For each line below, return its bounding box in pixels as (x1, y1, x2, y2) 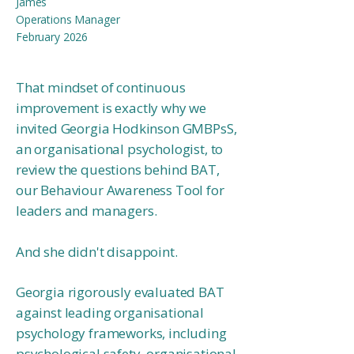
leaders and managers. (16, 201, 157, 220)
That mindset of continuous (16, 78, 186, 96)
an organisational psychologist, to (16, 140, 224, 158)
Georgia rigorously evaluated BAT (16, 283, 224, 301)
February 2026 (16, 29, 88, 44)
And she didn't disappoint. (16, 243, 181, 261)
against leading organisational (16, 303, 204, 322)
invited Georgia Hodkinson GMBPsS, (16, 119, 237, 137)
